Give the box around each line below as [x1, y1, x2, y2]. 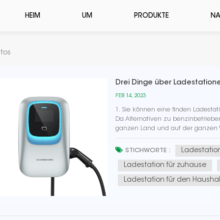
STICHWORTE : [125, 147, 171, 154]
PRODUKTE [134, 12, 169, 20]
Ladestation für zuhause [124, 162, 207, 169]
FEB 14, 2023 [115, 93, 146, 99]
